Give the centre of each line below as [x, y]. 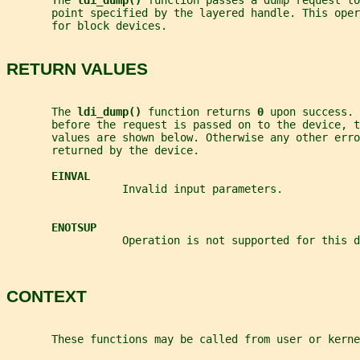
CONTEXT [47, 296]
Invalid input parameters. [145, 189]
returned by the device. [103, 151]
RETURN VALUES [77, 68]
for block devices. [87, 26]
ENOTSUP [74, 228]
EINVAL [71, 176]
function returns [202, 112]
